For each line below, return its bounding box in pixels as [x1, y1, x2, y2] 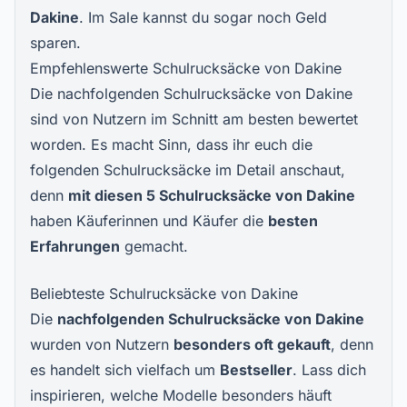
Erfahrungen [30, 237, 120, 255]
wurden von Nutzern [30, 335, 174, 353]
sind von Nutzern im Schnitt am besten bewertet [30, 110, 358, 128]
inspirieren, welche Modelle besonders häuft [30, 386, 332, 404]
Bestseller [220, 361, 293, 379]
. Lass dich [293, 361, 366, 379]
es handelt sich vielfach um [30, 361, 220, 379]
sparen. [30, 34, 81, 52]
